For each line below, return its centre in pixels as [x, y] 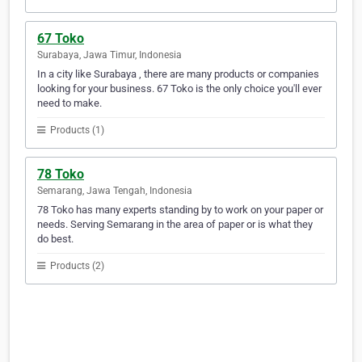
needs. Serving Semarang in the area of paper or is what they [175, 225]
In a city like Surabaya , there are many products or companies [178, 74]
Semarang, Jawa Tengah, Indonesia [115, 191]
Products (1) [76, 130]
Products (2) [76, 266]
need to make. [69, 103]
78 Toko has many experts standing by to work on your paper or [180, 210]
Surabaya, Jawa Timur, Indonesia [109, 55]
